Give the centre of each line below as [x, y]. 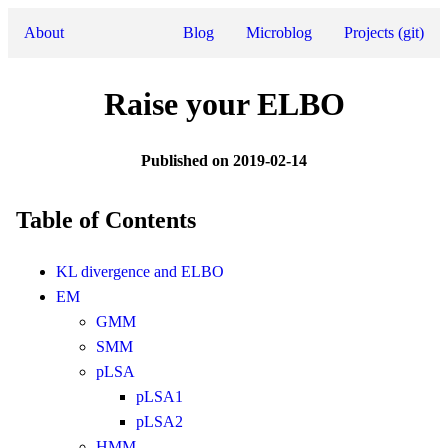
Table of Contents [106, 220]
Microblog [279, 32]
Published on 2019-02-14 [224, 161]
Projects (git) [384, 32]
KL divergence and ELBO [140, 272]
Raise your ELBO [224, 104]
